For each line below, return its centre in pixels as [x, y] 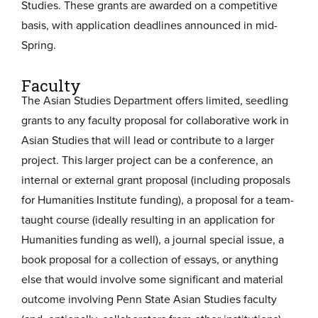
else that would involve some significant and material [152, 279]
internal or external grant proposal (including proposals [156, 180]
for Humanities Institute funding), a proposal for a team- [158, 199]
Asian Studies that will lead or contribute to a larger [148, 140]
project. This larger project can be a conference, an [147, 160]
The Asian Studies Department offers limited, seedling [155, 100]
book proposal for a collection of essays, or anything [150, 259]
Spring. [39, 45]
